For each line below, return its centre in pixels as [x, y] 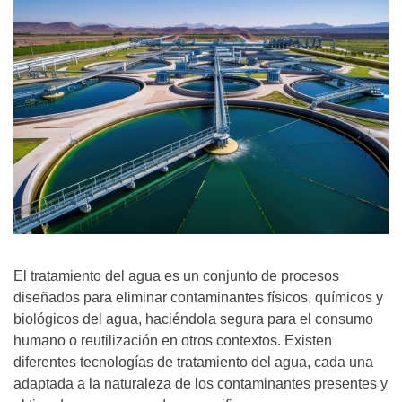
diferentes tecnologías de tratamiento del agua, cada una [193, 362]
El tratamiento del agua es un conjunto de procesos [176, 275]
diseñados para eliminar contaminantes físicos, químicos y [198, 297]
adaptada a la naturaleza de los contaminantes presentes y [201, 383]
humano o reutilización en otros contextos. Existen [173, 340]
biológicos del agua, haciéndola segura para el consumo [193, 319]
